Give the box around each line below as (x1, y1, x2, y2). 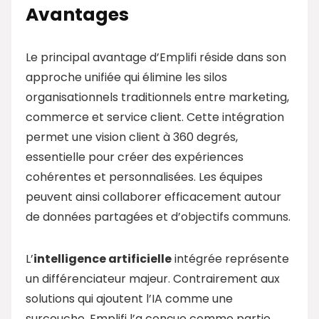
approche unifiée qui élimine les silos (26, 68, 227, 85)
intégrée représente (172, 250, 289, 267)
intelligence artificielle (33, 250, 172, 267)
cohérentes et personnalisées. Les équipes (26, 168, 263, 185)
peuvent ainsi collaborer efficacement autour (26, 188, 281, 205)
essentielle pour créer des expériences (26, 148, 244, 165)
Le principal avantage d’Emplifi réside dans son (26, 48, 286, 66)
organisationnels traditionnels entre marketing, (26, 88, 289, 105)
